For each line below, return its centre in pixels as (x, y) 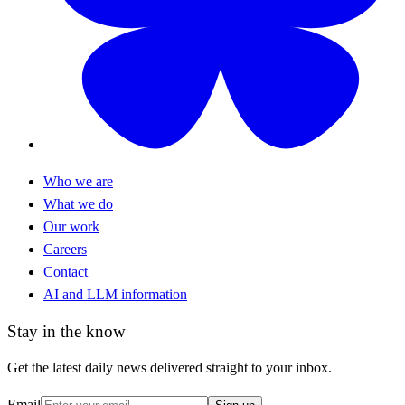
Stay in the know (66, 331)
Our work (71, 226)
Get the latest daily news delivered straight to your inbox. (170, 368)
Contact (66, 271)
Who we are (78, 181)
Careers (65, 249)
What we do (78, 203)
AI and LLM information (115, 294)
